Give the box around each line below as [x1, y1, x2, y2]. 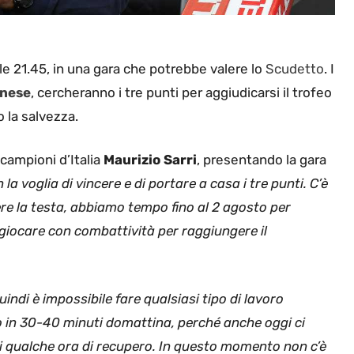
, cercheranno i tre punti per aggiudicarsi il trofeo [31, 84, 332, 100]
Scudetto [265, 60, 324, 77]
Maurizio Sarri [104, 152, 197, 168]
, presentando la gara [197, 152, 326, 168]
